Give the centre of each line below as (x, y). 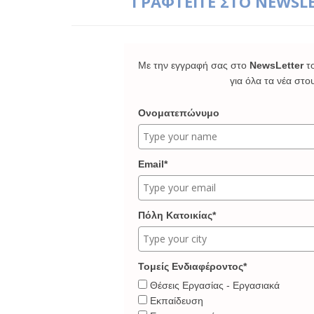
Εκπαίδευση (177, 301)
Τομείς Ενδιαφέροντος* (192, 267)
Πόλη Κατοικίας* (177, 216)
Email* (153, 164)
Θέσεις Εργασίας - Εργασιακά (215, 286)
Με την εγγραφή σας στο (194, 65)
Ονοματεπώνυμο (179, 113)
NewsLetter (278, 65)
